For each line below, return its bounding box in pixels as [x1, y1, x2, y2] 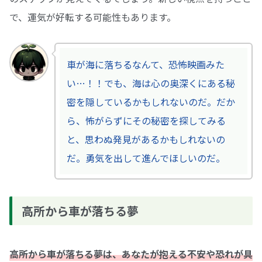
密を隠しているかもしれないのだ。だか [66, 95, 235, 109]
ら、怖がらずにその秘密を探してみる [66, 113, 226, 128]
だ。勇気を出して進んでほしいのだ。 [66, 151, 225, 166]
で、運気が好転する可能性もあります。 [9, 9, 176, 24]
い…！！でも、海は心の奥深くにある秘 [66, 76, 235, 91]
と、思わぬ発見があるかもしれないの [66, 132, 225, 147]
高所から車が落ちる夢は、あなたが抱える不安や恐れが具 [9, 246, 253, 261]
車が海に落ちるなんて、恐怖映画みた [66, 57, 225, 72]
